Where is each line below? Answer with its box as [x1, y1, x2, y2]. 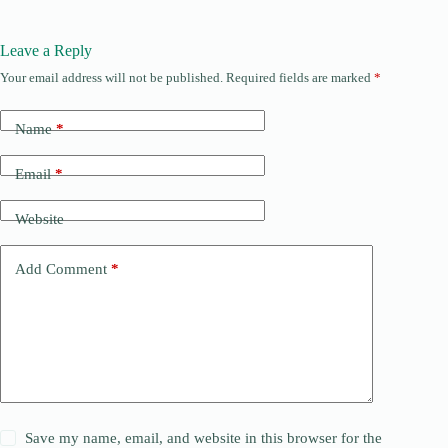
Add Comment [15, 261, 107, 278]
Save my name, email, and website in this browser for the [25, 429, 383, 446]
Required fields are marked [226, 69, 374, 85]
